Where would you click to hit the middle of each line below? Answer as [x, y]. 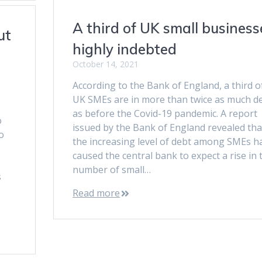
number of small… [112, 169]
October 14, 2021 [106, 64]
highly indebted [125, 49]
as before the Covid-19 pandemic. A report [165, 113]
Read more [96, 193]
